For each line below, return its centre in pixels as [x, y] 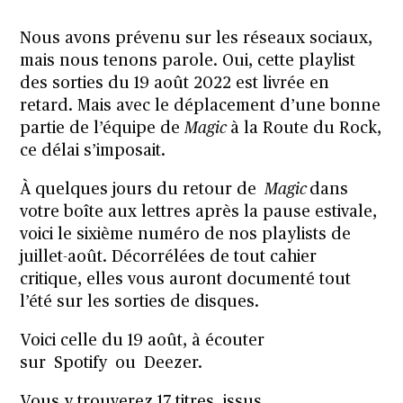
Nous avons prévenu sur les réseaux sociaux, [197, 39]
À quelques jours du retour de [143, 190]
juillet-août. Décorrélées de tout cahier [169, 258]
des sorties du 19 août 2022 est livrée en [175, 84]
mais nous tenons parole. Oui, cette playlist [188, 62]
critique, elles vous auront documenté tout [186, 280]
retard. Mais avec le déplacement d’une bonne [201, 107]
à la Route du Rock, [306, 129]
